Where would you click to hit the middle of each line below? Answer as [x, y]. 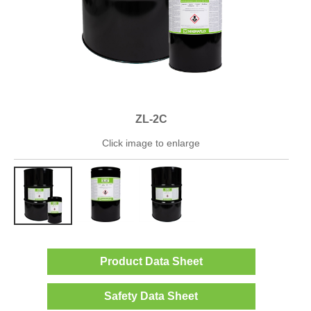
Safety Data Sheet [151, 296]
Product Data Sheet [151, 261]
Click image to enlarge [151, 143]
